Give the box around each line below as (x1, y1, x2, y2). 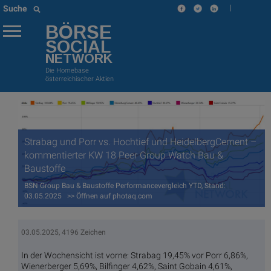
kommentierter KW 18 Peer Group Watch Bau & (24, 149, 223, 162)
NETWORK (45, 51, 113, 67)
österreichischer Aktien (45, 74, 114, 83)
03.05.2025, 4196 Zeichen (21, 228, 106, 237)
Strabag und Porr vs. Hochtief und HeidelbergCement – (24, 136, 256, 148)
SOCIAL (45, 37, 111, 57)
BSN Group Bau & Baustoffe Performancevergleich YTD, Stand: (24, 181, 226, 190)
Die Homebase (45, 66, 89, 74)
